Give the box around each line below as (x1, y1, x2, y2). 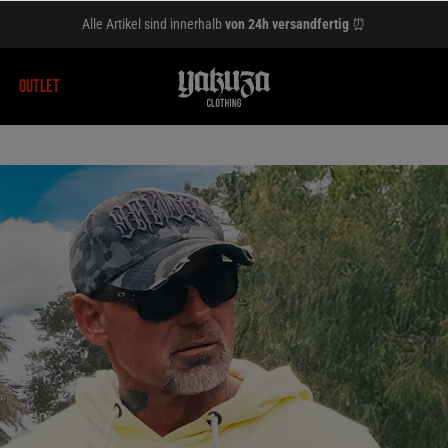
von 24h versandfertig (222, 15, 349, 32)
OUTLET (19, 76, 60, 97)
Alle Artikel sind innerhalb (82, 15, 222, 32)
